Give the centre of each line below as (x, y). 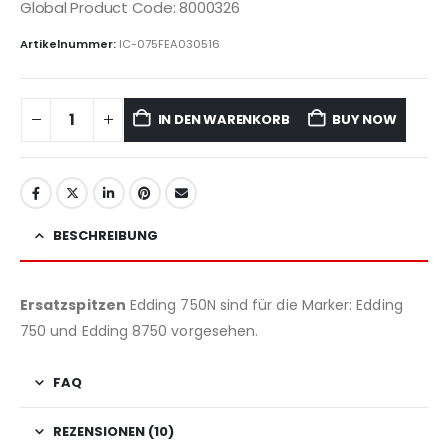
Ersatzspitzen (73, 305)
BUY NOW (364, 119)
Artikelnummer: (69, 43)
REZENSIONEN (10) (113, 432)
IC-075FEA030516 (169, 43)
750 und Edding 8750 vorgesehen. (139, 331)
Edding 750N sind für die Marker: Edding (264, 305)
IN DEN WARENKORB (223, 119)
